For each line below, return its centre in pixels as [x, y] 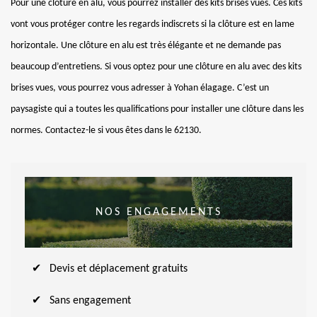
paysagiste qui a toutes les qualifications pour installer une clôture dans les [157, 109]
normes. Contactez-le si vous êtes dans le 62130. [106, 130]
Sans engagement [90, 300]
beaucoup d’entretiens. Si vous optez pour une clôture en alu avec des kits [156, 67]
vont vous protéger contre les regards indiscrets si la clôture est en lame [152, 24]
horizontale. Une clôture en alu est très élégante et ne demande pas [146, 45]
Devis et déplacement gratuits [119, 269]
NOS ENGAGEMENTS [158, 212]
